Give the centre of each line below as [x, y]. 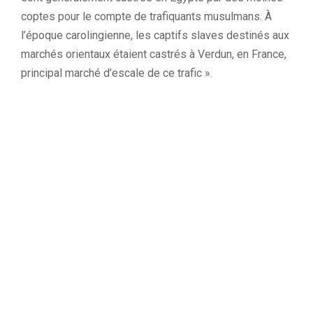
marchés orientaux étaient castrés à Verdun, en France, [154, 54]
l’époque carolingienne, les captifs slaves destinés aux [155, 35]
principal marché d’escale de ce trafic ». [117, 73]
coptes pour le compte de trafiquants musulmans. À [146, 16]
